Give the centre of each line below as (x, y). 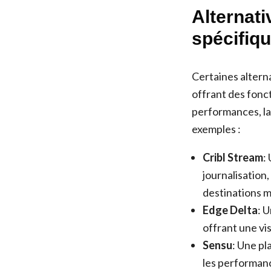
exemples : (216, 129)
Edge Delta (230, 210)
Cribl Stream (233, 157)
